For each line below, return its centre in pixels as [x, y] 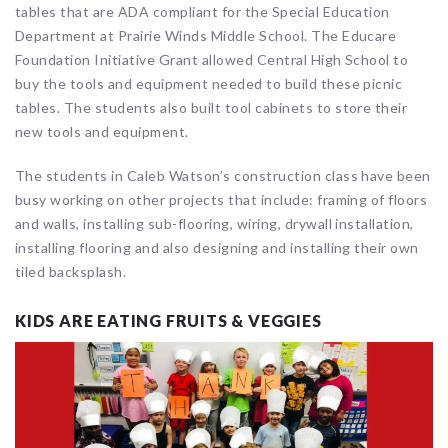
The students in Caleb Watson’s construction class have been [223, 176]
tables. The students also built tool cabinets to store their [211, 108]
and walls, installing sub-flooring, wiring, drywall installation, [214, 224]
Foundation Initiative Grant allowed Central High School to [212, 60]
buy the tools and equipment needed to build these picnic [209, 84]
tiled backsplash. [71, 272]
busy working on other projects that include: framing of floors [221, 200]
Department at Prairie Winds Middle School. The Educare [206, 36]
